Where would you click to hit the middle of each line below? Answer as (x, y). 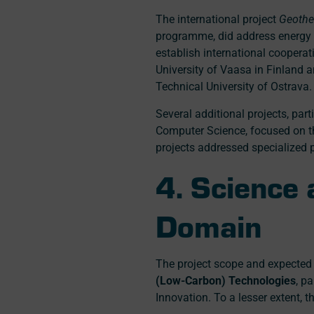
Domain (209, 225)
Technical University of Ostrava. (234, 87)
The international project (217, 20)
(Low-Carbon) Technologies (226, 281)
